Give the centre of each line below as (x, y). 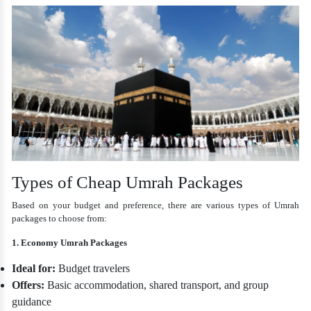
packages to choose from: (60, 219)
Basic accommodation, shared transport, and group (157, 285)
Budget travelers (93, 269)
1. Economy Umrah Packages (70, 243)
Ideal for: (34, 269)
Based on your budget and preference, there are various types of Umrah (155, 205)
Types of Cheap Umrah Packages (128, 183)
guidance (32, 302)
